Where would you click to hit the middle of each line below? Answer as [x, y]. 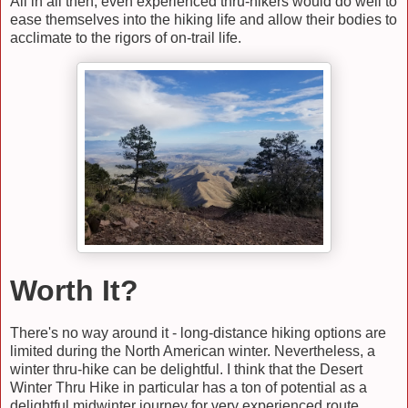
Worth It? [74, 290]
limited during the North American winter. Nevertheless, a [193, 351]
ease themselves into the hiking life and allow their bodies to [204, 20]
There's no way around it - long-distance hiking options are [198, 332]
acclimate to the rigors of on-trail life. [126, 38]
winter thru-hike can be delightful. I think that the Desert [186, 369]
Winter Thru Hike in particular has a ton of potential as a [189, 387]
